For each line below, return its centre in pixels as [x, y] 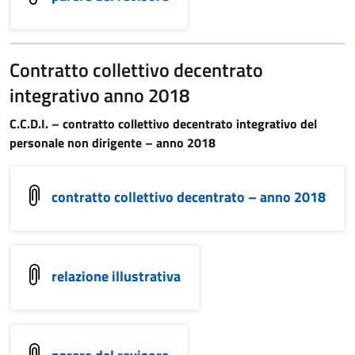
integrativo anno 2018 [99, 95]
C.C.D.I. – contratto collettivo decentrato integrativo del [163, 124]
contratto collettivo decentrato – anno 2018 [189, 197]
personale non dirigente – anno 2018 [113, 143]
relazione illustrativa [116, 276]
